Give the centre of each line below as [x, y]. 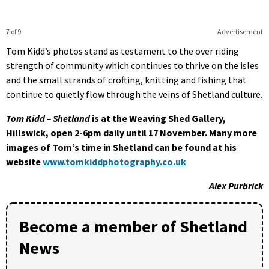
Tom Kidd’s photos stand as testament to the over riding [122, 51]
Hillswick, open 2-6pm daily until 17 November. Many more [131, 132]
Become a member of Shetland [133, 226]
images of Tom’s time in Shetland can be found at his [121, 147]
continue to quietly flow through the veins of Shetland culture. [134, 94]
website [24, 161]
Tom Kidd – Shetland [49, 118]
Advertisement [240, 31]
